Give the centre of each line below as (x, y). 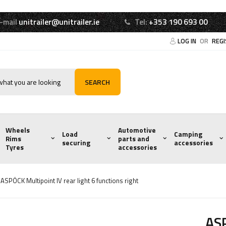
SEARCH (98, 82)
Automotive (137, 130)
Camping (188, 134)
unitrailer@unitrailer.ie (59, 22)
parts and (134, 138)
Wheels (18, 130)
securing (76, 143)
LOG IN (188, 41)
